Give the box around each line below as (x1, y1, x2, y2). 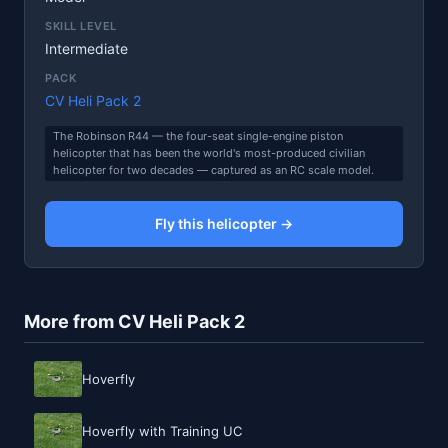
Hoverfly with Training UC (82, 422, 242, 439)
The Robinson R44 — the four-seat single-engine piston (53, 128, 343, 143)
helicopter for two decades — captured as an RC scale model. (53, 162, 374, 177)
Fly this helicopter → (155, 214, 293, 232)
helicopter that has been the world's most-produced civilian (53, 145, 365, 160)
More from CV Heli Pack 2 (24, 310, 245, 332)
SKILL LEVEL (45, 18, 117, 33)
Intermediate (45, 39, 128, 57)
